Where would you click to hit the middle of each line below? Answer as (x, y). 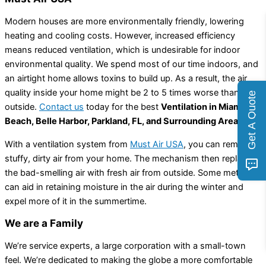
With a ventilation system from (67, 144)
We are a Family (44, 223)
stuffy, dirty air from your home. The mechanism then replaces (130, 158)
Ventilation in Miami (202, 107)
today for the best (122, 107)
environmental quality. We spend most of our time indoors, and (132, 64)
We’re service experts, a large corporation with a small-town (125, 246)
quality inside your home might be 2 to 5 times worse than (122, 92)
